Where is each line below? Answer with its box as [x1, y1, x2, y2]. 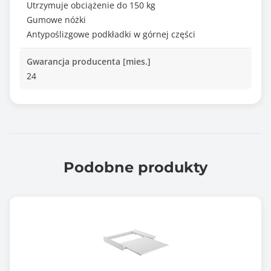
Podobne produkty [64, 158, 207, 176]
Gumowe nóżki [27, 14, 86, 25]
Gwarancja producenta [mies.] [27, 56, 151, 67]
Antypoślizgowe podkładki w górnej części [27, 28, 195, 40]
